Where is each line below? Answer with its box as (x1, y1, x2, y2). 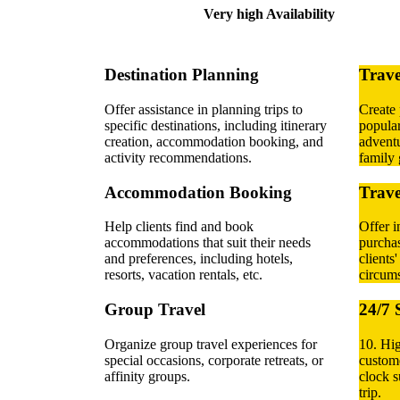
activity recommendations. (104, 149, 252, 165)
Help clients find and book (104, 219, 254, 235)
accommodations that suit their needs (104, 235, 311, 251)
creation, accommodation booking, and (104, 133, 323, 149)
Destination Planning (104, 65, 259, 85)
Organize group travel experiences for (104, 336, 317, 352)
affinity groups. (104, 368, 190, 384)
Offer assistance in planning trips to (104, 101, 303, 117)
